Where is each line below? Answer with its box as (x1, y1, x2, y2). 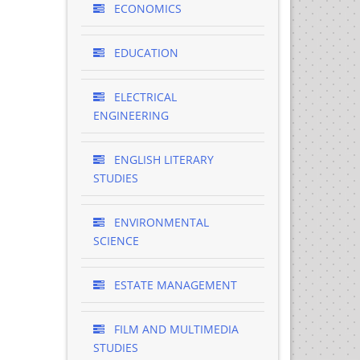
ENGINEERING (92, 108, 169, 123)
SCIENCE (92, 233, 139, 248)
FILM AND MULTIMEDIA (110, 321, 239, 337)
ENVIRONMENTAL (110, 215, 209, 230)
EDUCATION (110, 45, 178, 60)
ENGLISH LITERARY (110, 152, 214, 167)
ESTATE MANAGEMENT (110, 277, 237, 292)
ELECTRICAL (110, 89, 177, 104)
